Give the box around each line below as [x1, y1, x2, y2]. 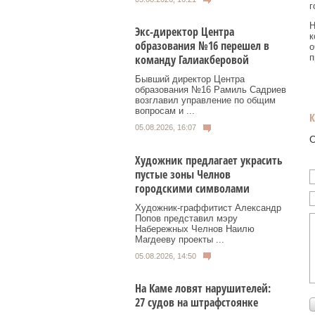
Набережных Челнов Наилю [135, 223, 255, 234]
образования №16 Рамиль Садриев [135, 84, 286, 96]
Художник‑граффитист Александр [135, 202, 281, 213]
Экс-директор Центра [135, 24, 234, 40]
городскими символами [135, 180, 250, 196]
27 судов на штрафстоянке [135, 295, 258, 311]
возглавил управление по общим [135, 95, 276, 106]
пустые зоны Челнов [135, 166, 231, 182]
